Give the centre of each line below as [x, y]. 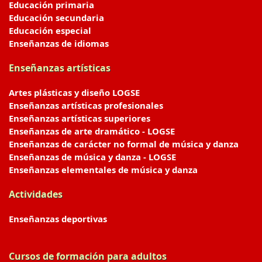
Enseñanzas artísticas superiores [80, 118]
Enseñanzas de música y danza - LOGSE [92, 157]
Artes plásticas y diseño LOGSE [74, 92]
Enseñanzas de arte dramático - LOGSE [92, 131]
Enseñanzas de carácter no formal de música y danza [124, 144]
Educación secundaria [56, 18]
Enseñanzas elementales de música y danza [103, 170]
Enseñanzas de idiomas [59, 43]
